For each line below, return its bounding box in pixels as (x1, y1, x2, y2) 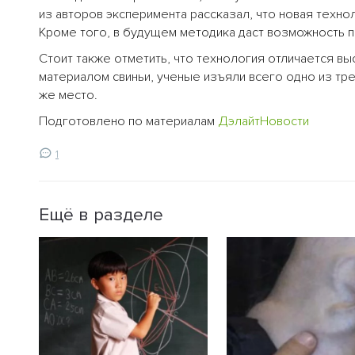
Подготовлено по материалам (39, 113, 218, 130)
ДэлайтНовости (218, 113, 309, 130)
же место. (39, 87, 97, 104)
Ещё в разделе (39, 204, 163, 227)
